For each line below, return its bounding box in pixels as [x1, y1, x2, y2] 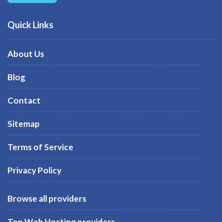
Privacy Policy [7, 165, 61, 175]
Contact [7, 95, 41, 106]
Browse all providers [7, 193, 86, 204]
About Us [7, 48, 44, 59]
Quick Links [7, 19, 54, 30]
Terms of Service [7, 141, 73, 152]
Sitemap [7, 118, 40, 129]
